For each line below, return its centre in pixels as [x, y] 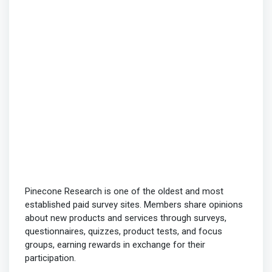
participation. [50, 258]
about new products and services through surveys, [125, 218]
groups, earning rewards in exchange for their [115, 244]
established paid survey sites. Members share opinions [134, 204]
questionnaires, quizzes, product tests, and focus [123, 231]
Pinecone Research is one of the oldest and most [124, 191]
